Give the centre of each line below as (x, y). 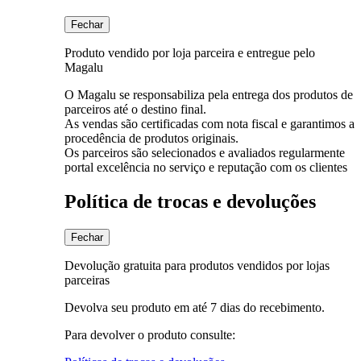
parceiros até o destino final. (135, 109)
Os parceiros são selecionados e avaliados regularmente (205, 152)
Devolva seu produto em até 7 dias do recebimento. (195, 307)
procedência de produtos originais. (151, 138)
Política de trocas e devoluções (190, 201)
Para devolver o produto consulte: (150, 334)
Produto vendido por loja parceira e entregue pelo (190, 52)
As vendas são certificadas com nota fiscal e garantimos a (210, 123)
